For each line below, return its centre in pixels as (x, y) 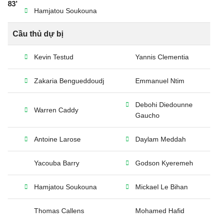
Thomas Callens (59, 211)
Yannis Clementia (162, 57)
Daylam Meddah (161, 139)
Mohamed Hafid (160, 211)
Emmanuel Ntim (160, 81)
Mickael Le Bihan (162, 187)
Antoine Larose (57, 139)
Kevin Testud (54, 57)
